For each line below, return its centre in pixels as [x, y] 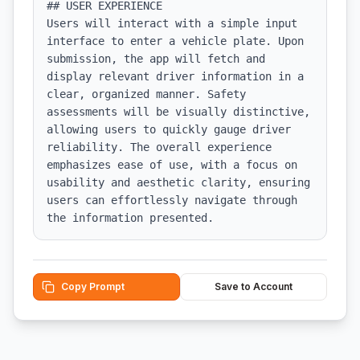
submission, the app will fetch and [156, 59]
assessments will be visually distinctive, [178, 112]
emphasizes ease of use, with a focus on [172, 165]
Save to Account [254, 286]
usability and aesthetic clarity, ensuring [178, 182]
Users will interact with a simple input [172, 23]
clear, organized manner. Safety [146, 94]
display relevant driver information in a [175, 76]
